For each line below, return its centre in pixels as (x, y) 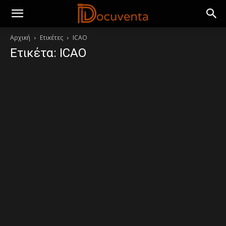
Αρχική (20, 38)
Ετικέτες (51, 38)
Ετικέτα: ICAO (48, 53)
